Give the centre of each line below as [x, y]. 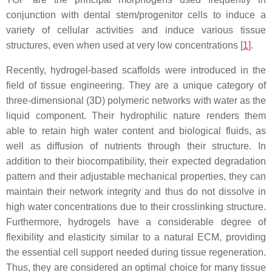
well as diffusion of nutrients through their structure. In [136, 146]
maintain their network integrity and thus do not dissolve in [136, 192]
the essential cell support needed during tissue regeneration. [136, 252]
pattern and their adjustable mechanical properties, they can [136, 176]
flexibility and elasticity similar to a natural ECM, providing [136, 237]
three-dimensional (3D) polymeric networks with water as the [136, 100]
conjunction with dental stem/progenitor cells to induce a [136, 15]
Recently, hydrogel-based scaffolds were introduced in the [136, 70]
